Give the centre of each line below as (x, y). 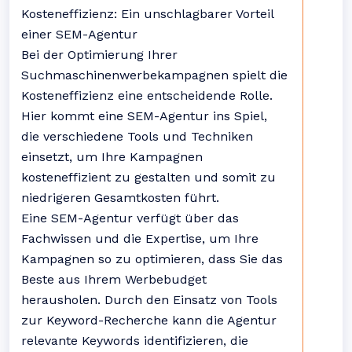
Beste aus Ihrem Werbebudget (114, 279)
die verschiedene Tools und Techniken (137, 136)
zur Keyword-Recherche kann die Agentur (149, 320)
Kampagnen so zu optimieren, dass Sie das (152, 259)
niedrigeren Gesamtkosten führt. (120, 198)
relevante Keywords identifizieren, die (135, 341)
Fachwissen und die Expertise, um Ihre (140, 238)
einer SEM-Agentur (79, 34)
